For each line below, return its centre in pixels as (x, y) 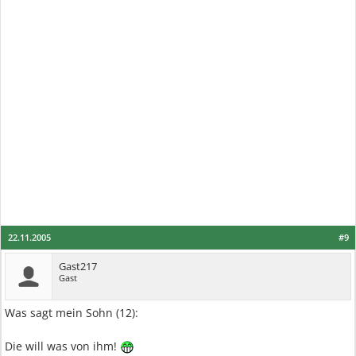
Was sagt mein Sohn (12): (72, 313)
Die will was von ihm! (62, 346)
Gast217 (78, 266)
